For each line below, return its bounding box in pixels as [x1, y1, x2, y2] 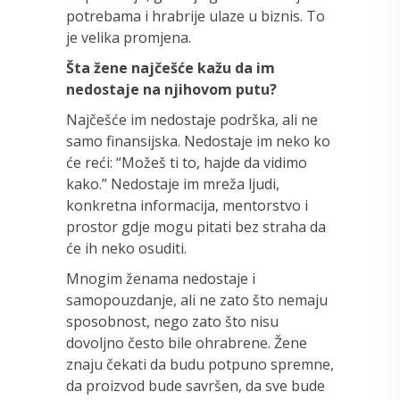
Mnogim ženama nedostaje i [66, 268, 255, 288]
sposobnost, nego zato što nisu [66, 311, 279, 331]
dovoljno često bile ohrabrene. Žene [66, 332, 307, 353]
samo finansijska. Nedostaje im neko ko [66, 130, 330, 151]
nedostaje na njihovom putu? [66, 79, 277, 99]
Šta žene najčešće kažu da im [66, 57, 275, 78]
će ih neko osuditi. [66, 237, 187, 258]
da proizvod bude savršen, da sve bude [66, 375, 325, 396]
